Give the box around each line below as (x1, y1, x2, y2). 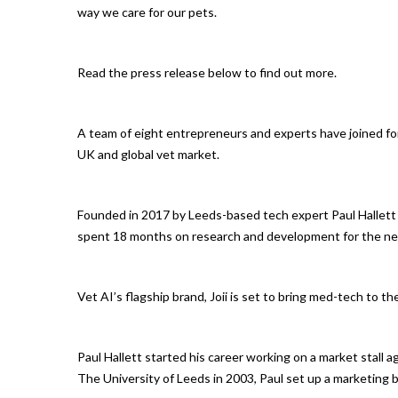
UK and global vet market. (77, 147, 219, 163)
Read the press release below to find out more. (77, 65, 337, 81)
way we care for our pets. (77, 4, 217, 20)
